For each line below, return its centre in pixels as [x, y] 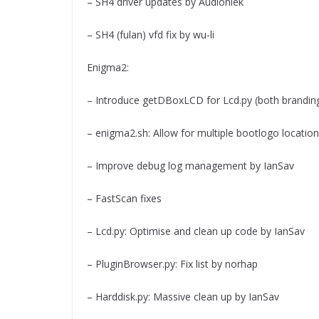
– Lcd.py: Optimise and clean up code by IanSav [196, 231]
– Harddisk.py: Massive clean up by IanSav [183, 297]
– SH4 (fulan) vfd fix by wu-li [151, 35]
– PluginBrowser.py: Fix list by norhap [172, 264]
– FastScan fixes [124, 199]
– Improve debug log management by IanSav [190, 166]
